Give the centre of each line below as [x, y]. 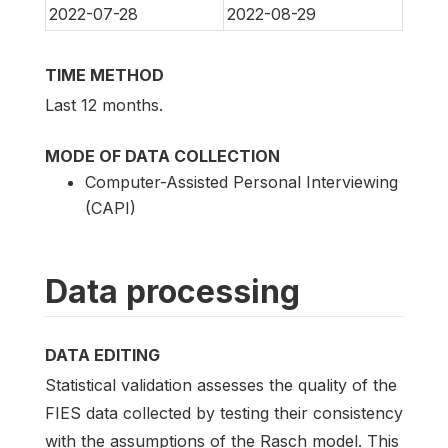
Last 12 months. [104, 104]
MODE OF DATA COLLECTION [162, 155]
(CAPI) [110, 207]
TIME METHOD [104, 74]
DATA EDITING [102, 354]
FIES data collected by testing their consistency [224, 413]
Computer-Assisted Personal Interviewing [241, 181]
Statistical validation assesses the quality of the [221, 385]
